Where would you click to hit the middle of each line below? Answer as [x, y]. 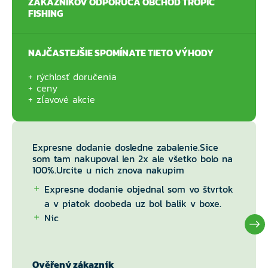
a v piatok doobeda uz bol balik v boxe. [133, 203]
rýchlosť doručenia [77, 77]
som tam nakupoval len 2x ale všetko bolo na [133, 159]
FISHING [45, 13]
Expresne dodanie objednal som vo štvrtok [139, 189]
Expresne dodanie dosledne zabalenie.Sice [125, 147]
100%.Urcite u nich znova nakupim [108, 170]
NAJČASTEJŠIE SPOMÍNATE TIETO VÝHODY [121, 53]
